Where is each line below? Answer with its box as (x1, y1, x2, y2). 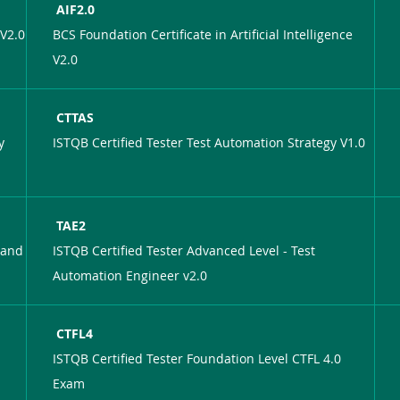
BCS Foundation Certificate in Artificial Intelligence (53, 25, 354, 43)
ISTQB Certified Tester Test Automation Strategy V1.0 (53, 133, 366, 151)
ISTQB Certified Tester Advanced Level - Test (53, 241, 316, 259)
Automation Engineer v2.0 (53, 266, 208, 284)
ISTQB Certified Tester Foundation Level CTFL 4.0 (53, 349, 342, 367)
